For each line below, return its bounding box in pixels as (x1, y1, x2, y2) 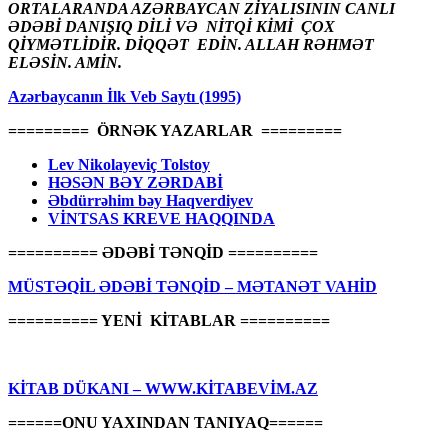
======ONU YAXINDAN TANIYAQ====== (8, 413, 323, 431)
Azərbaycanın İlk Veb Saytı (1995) (8, 87, 241, 105)
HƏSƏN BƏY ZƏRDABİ (48, 173, 223, 191)
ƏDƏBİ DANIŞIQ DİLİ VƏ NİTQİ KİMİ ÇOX (8, 17, 335, 35)
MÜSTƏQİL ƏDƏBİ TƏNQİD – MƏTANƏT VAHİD (8, 277, 377, 295)
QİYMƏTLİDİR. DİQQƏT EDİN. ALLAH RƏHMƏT (8, 35, 374, 53)
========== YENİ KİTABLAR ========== (8, 311, 330, 329)
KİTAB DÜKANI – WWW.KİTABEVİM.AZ (8, 379, 318, 397)
